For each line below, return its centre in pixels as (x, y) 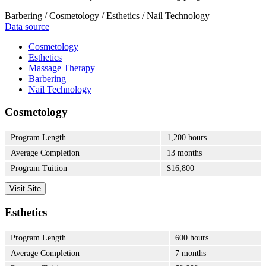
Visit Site (25, 189)
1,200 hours (187, 138)
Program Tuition (39, 169)
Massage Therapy (62, 68)
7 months (191, 253)
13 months (184, 153)
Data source (27, 26)
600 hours (192, 237)
